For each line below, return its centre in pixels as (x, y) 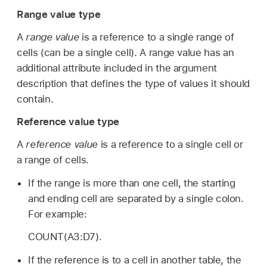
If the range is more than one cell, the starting (131, 183)
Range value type (59, 15)
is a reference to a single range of (156, 37)
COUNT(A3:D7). (65, 237)
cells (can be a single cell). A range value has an (125, 53)
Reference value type (68, 121)
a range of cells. (53, 159)
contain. (35, 99)
